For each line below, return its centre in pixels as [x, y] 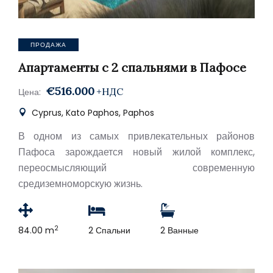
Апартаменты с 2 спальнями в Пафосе [132, 67]
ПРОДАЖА [48, 45]
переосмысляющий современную [136, 168]
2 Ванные [179, 230]
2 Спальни [109, 230]
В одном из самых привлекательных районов [136, 136]
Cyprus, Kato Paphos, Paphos [92, 113]
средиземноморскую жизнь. [80, 184]
